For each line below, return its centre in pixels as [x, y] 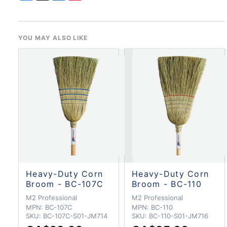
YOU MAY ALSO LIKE [53, 38]
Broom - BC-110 [167, 184]
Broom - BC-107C [65, 184]
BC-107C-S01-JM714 [75, 216]
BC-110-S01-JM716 [179, 216]
